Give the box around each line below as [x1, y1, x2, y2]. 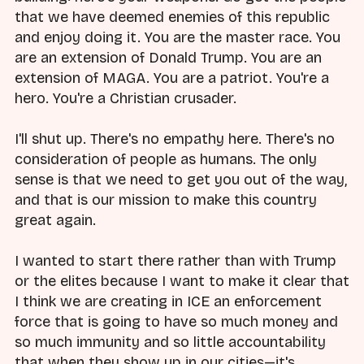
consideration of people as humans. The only [15, 150, 317, 169]
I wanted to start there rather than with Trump [15, 252, 336, 271]
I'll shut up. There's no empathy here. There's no [15, 130, 335, 149]
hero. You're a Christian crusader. [15, 89, 236, 108]
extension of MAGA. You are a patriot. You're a [15, 69, 329, 88]
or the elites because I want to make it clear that [15, 272, 349, 291]
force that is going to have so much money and [15, 313, 338, 331]
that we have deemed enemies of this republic [15, 8, 330, 27]
